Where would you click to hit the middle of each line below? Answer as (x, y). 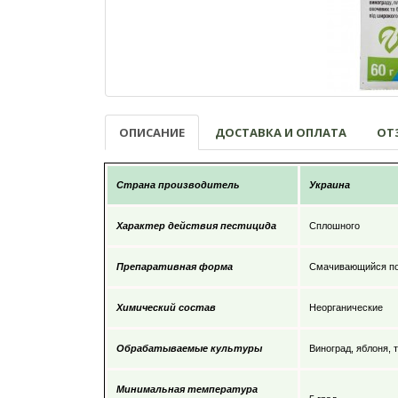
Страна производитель (178, 184)
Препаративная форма (175, 266)
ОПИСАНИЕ (152, 132)
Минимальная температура (187, 389)
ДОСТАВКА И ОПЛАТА (281, 132)
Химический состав (166, 307)
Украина (330, 184)
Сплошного (334, 225)
